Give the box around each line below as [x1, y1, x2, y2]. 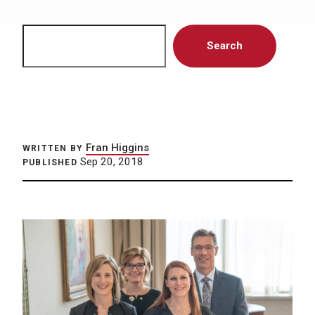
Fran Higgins [86, 141, 149, 154]
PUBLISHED [22, 157, 77, 167]
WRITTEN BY [22, 143, 83, 153]
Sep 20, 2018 [77, 155, 143, 168]
